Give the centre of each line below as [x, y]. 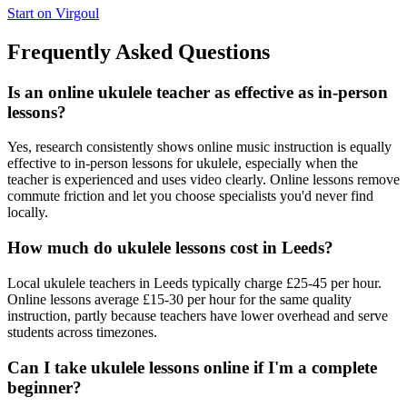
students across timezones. [82, 332]
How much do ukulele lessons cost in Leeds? [170, 248]
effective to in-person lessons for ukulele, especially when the [183, 164]
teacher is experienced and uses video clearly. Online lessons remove [203, 180]
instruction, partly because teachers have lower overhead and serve [198, 315]
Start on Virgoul [53, 13]
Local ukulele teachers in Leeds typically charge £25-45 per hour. [194, 283]
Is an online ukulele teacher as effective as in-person [198, 92]
